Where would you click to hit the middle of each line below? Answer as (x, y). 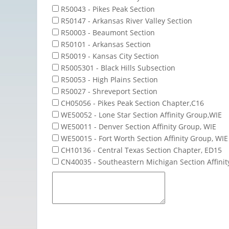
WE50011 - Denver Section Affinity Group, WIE (138, 126)
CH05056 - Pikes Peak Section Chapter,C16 (131, 103)
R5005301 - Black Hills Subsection (117, 67)
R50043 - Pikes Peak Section (107, 9)
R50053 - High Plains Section (108, 79)
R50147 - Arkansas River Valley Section (125, 20)
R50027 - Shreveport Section (108, 91)
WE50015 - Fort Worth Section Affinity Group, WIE (143, 138)
